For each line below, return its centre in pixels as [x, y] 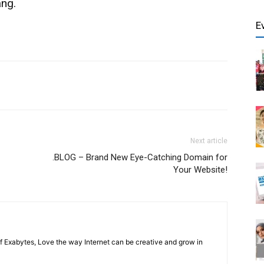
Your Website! [200, 170]
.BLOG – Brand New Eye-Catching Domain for [140, 157]
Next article [209, 141]
